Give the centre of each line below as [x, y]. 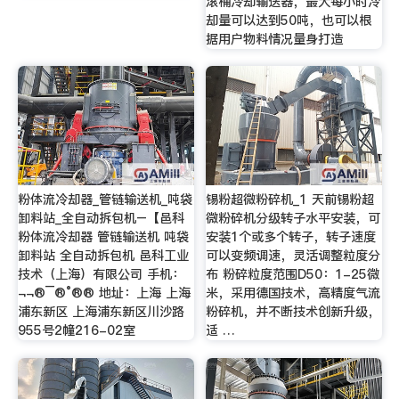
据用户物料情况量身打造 [275, 39]
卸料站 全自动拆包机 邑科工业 [103, 255]
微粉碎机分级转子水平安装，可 [293, 218]
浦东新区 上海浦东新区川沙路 [101, 311]
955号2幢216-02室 [76, 330]
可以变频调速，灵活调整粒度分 [293, 255]
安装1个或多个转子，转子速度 [291, 236]
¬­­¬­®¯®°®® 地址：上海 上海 [104, 293]
